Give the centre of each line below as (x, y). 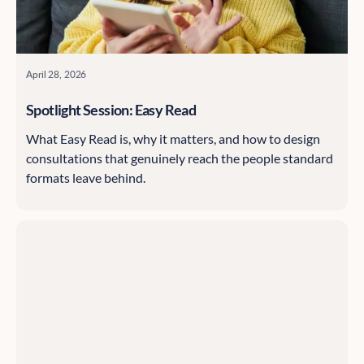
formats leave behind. (86, 178)
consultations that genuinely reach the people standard (180, 158)
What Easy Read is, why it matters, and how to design (173, 139)
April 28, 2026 (56, 74)
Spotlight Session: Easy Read (111, 110)
